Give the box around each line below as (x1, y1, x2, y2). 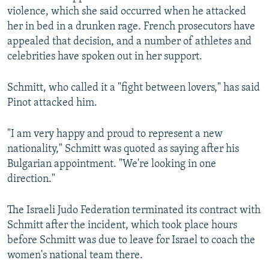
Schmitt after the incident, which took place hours (7, 219, 237, 231)
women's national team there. (7, 249, 143, 261)
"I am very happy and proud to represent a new (7, 128, 223, 140)
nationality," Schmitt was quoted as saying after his (7, 143, 239, 155)
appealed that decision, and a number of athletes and (7, 35, 252, 47)
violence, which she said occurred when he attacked (7, 5, 246, 17)
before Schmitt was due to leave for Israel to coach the (7, 234, 255, 246)
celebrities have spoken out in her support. (7, 50, 202, 62)
